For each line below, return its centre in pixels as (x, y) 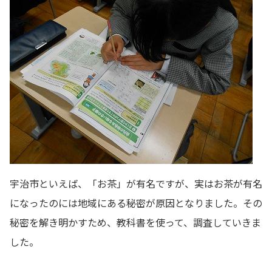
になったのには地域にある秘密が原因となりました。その (136, 202)
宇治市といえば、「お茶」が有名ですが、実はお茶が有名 (136, 183)
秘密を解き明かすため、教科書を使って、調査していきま (135, 222)
